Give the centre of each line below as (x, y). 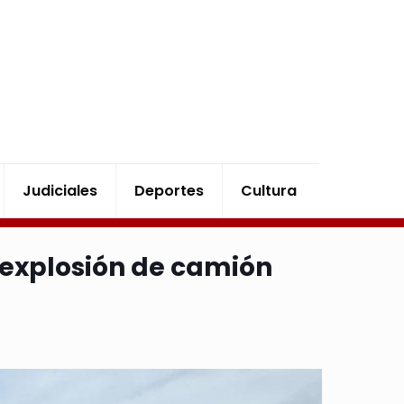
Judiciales (60, 191)
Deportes (170, 191)
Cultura (269, 191)
